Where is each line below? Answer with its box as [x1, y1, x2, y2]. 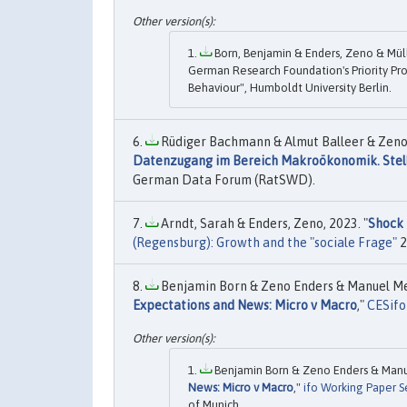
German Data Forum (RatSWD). [133, 173, 315, 188]
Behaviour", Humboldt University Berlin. [188, 81, 392, 95]
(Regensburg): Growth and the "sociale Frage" [133, 235, 397, 251]
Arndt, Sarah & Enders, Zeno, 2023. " [158, 216, 368, 232]
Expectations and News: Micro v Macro [133, 298, 357, 313]
